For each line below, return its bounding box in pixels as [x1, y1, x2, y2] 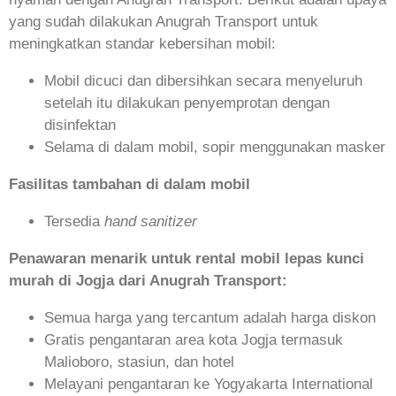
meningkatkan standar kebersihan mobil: [9, 35, 276, 53]
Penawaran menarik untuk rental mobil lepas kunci [9, 250, 364, 268]
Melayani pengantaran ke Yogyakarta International [44, 376, 373, 393]
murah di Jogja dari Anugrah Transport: [9, 272, 287, 290]
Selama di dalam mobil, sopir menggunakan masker [44, 139, 385, 156]
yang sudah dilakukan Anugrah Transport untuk [9, 13, 318, 31]
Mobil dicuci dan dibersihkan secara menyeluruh [44, 72, 362, 90]
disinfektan [44, 117, 116, 134]
